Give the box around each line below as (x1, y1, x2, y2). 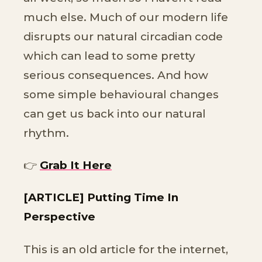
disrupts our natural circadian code (23, 29, 223, 43)
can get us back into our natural (23, 106, 206, 120)
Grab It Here (40, 158, 112, 173)
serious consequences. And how (23, 68, 208, 82)
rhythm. (23, 126, 69, 140)
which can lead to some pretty (23, 49, 195, 63)
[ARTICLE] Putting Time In (23, 191, 178, 205)
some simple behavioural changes (23, 87, 219, 101)
